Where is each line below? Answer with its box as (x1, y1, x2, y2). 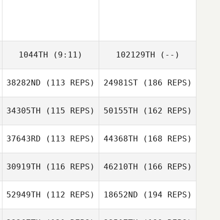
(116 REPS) (41, 162, 95, 171)
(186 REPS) (137, 78, 192, 87)
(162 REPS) (137, 106, 192, 115)
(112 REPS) (41, 190, 95, 199)
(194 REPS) (137, 190, 192, 199)
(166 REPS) (137, 162, 192, 171)
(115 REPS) (41, 106, 95, 115)
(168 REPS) (137, 134, 192, 143)
